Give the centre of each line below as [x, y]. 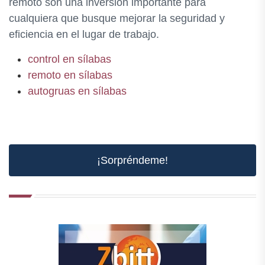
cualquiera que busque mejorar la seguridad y [117, 18]
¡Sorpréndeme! [132, 160]
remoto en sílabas [70, 75]
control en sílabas [70, 59]
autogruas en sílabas [77, 91]
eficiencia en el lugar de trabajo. [84, 34]
